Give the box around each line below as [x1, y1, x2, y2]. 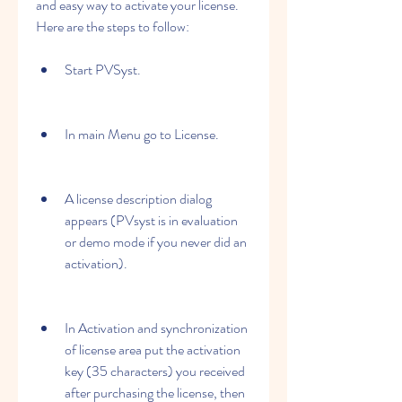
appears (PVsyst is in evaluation [65, 210, 238, 231]
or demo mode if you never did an [65, 232, 247, 252]
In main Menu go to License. [65, 124, 219, 144]
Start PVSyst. [65, 59, 141, 80]
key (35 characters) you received [65, 361, 245, 381]
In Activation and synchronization [65, 318, 248, 338]
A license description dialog [65, 188, 212, 209]
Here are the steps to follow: [36, 16, 189, 37]
